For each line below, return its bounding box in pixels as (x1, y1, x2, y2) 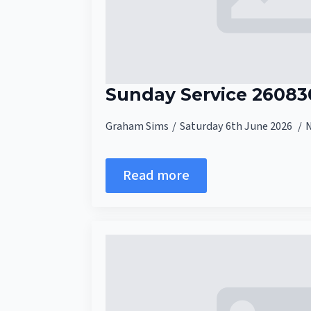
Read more (123, 166, 190, 186)
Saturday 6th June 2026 (180, 118, 294, 135)
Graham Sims (106, 118, 169, 135)
